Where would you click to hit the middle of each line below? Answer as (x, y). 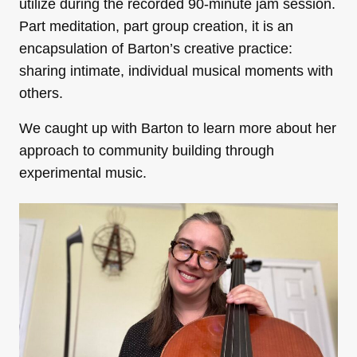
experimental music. (83, 173)
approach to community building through (147, 151)
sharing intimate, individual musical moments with (176, 71)
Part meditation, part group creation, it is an (156, 27)
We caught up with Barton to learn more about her (178, 129)
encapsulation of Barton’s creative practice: (156, 49)
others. (41, 94)
